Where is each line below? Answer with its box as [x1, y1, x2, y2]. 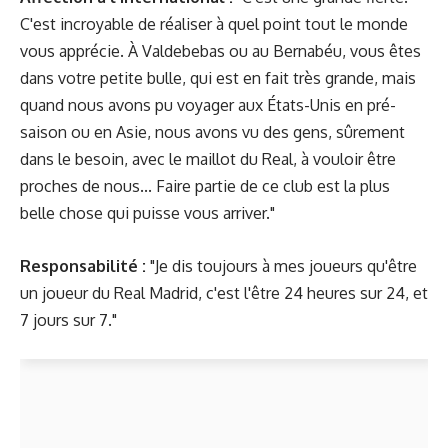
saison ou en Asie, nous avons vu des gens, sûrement [20, 122, 405, 142]
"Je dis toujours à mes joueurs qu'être [146, 255, 417, 276]
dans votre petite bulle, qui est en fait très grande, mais [20, 68, 416, 88]
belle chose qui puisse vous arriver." [20, 203, 275, 223]
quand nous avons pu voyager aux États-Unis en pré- [20, 95, 396, 115]
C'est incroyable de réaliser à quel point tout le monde [20, 14, 408, 34]
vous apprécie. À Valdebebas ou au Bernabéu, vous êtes [20, 41, 421, 61]
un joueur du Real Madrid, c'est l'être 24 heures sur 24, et [20, 282, 428, 303]
